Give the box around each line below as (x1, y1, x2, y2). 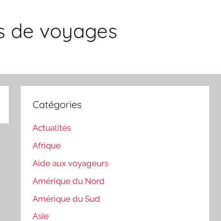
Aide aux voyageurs (33, 158, 109, 168)
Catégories (33, 98, 82, 110)
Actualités (33, 123, 72, 133)
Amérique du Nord (33, 176, 105, 186)
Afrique (33, 141, 61, 151)
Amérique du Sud (33, 193, 101, 204)
